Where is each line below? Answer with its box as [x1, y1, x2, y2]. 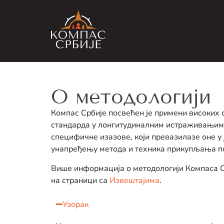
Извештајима [109, 174, 159, 186]
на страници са [51, 174, 109, 186]
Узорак [62, 198, 89, 210]
